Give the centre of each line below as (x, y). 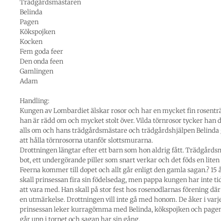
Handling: (35, 101)
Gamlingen (37, 72)
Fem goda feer (41, 52)
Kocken (31, 42)
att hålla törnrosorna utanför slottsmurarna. (86, 141)
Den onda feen (41, 62)
